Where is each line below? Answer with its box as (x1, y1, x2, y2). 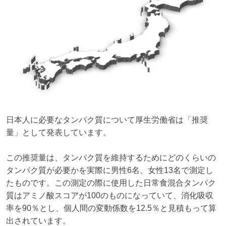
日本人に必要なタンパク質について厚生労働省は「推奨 (6, 115, 208, 124)
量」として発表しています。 (6, 128, 111, 137)
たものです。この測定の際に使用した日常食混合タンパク (6, 179, 216, 188)
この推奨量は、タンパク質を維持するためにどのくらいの (6, 153, 216, 162)
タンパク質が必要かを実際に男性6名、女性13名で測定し (6, 166, 213, 175)
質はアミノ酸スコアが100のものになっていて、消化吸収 (6, 191, 213, 200)
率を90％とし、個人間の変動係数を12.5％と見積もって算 (6, 204, 216, 213)
